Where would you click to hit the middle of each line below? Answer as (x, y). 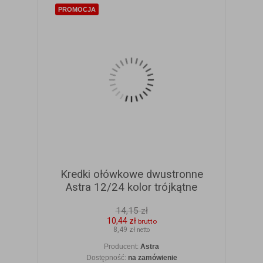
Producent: (122, 247)
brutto (147, 222)
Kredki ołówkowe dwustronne (131, 175)
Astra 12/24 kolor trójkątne (131, 188)
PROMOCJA (77, 10)
